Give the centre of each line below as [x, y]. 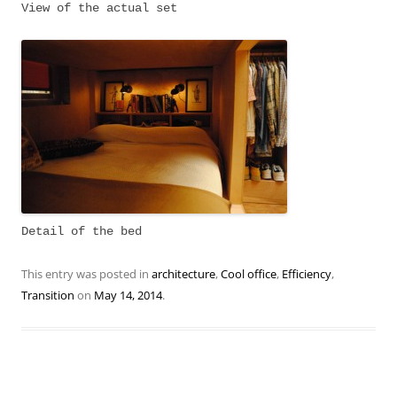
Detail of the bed [82, 231]
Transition [48, 295]
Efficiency [307, 274]
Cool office [249, 274]
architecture [183, 274]
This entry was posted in [86, 274]
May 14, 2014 [128, 295]
